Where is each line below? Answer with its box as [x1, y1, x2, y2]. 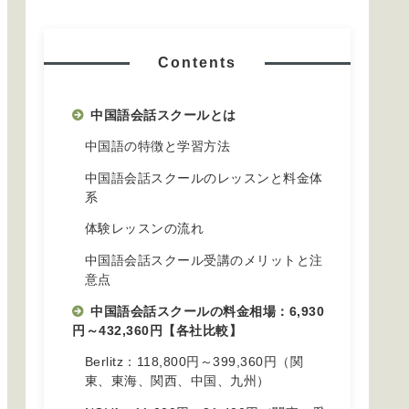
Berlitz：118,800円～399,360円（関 [84, 355, 304, 370]
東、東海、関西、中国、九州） [84, 374, 270, 389]
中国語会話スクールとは [90, 108, 236, 122]
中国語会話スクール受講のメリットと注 [84, 253, 323, 267]
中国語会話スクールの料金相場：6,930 [90, 304, 325, 319]
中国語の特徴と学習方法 [84, 140, 231, 154]
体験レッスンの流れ [84, 222, 204, 236]
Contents [158, 53, 236, 70]
